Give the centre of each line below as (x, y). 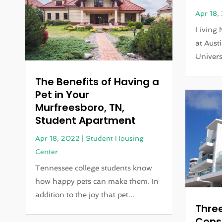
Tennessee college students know (94, 168)
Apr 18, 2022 (58, 138)
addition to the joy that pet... (85, 194)
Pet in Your (62, 94)
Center (47, 151)
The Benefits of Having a (97, 82)
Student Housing (115, 138)
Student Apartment (86, 120)
